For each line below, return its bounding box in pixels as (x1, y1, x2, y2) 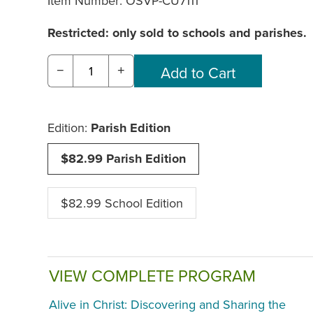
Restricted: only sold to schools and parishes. (48, 24, 307, 43)
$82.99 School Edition (61, 194, 183, 212)
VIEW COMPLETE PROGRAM (49, 264, 256, 288)
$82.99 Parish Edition (61, 150, 186, 168)
